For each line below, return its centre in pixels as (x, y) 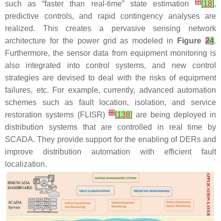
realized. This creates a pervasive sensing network (110, 28)
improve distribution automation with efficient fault (110, 151)
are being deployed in (174, 114)
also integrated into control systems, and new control (110, 65)
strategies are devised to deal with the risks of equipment (110, 77)
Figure (191, 40)
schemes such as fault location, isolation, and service (110, 102)
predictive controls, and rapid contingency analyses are (110, 16)
